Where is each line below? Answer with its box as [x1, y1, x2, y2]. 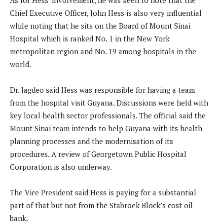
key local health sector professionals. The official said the [10, 110, 206, 121]
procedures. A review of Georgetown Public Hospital [10, 149, 186, 159]
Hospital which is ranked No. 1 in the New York [10, 34, 170, 44]
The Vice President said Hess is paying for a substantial [10, 187, 196, 198]
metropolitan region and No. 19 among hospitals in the [10, 46, 196, 57]
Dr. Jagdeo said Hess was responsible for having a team [10, 85, 195, 95]
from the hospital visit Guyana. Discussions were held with [10, 98, 208, 108]
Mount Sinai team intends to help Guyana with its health [10, 123, 202, 134]
